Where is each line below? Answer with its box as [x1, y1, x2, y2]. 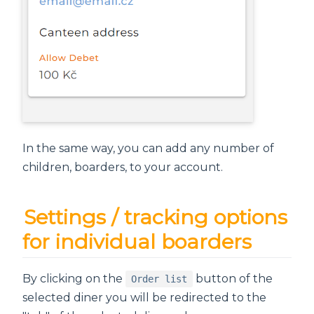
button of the [193, 271, 273, 285]
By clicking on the [22, 271, 125, 285]
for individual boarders [22, 229, 252, 254]
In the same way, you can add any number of [22, 142, 274, 156]
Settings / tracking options [24, 205, 288, 230]
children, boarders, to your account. [22, 161, 223, 175]
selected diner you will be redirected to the [22, 290, 266, 304]
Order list [131, 273, 187, 285]
